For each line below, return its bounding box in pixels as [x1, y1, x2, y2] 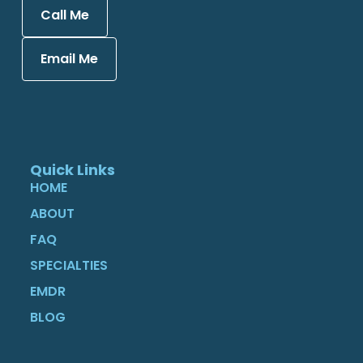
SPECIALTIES [29, 255, 108, 275]
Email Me [40, 49, 98, 69]
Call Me [40, 6, 89, 25]
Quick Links [29, 159, 115, 180]
